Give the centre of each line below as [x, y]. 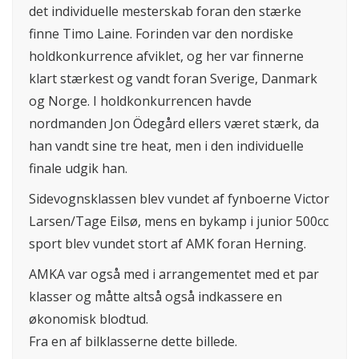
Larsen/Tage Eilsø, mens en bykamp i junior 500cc [179, 222]
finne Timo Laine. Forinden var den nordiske [161, 34]
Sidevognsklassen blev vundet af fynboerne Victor [179, 199]
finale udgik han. [78, 169]
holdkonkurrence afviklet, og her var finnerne [166, 56]
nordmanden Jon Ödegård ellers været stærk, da [174, 124]
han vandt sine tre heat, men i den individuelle [166, 146]
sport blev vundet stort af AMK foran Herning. [167, 244]
